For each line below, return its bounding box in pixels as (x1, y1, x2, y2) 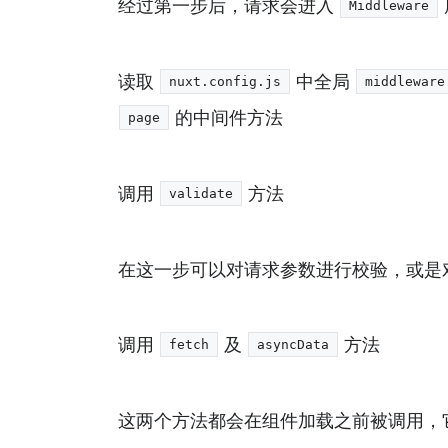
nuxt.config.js (169, 73, 282, 89)
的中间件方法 (170, 106, 284, 129)
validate (169, 185, 234, 201)
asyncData (257, 336, 330, 352)
